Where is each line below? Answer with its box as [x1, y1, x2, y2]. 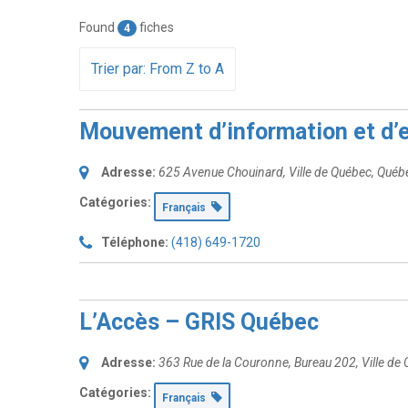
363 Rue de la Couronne [158, 355, 289, 370]
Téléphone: [101, 235, 168, 250]
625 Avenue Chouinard [158, 165, 283, 179]
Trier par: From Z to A [91, 60, 224, 77]
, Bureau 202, [289, 355, 362, 370]
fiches [137, 20, 174, 35]
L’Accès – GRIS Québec [79, 309, 319, 335]
